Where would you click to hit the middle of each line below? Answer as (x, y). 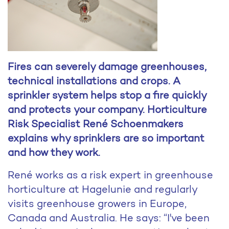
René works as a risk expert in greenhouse (110, 175)
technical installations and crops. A (94, 81)
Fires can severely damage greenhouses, (107, 66)
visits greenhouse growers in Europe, (97, 203)
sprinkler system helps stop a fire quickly (107, 95)
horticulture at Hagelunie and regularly (102, 189)
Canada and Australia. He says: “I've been (109, 217)
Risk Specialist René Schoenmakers (96, 123)
